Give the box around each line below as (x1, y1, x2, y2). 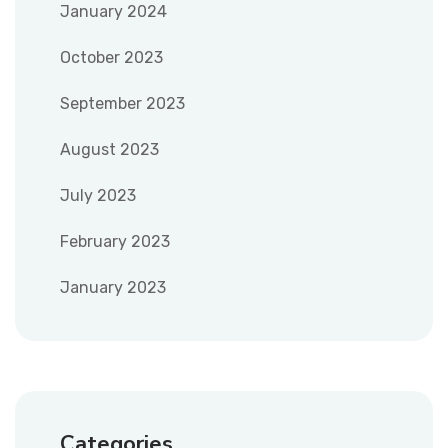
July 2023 (60, 185, 136, 205)
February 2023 (60, 231, 170, 251)
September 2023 (60, 93, 185, 113)
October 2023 (60, 47, 163, 67)
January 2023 (60, 277, 166, 297)
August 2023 (60, 139, 159, 159)
